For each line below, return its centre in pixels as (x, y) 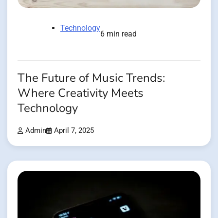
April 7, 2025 (74, 130)
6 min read (118, 34)
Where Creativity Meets (81, 93)
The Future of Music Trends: (91, 78)
